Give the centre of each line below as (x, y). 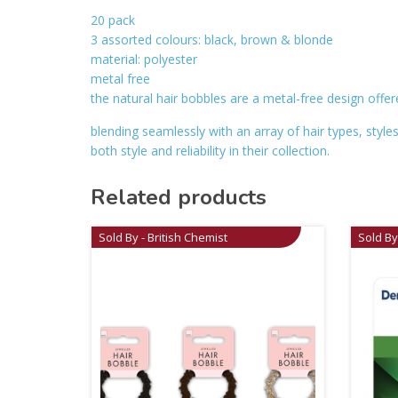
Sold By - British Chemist (163, 237)
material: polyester (144, 59)
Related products (179, 197)
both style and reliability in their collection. (210, 150)
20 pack (113, 20)
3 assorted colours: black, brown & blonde (212, 39)
